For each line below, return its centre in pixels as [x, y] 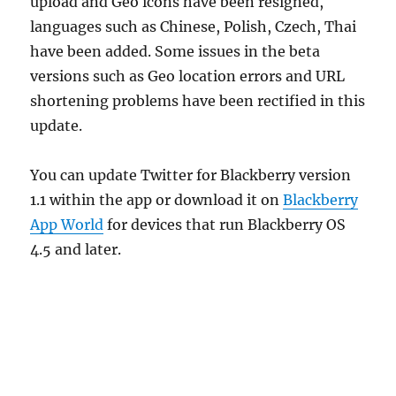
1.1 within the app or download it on [157, 199]
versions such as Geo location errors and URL [188, 76]
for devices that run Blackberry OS [225, 224]
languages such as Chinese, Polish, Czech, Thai [194, 26]
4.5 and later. [76, 249]
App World [67, 224]
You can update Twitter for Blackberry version [191, 175]
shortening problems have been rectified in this [198, 100]
